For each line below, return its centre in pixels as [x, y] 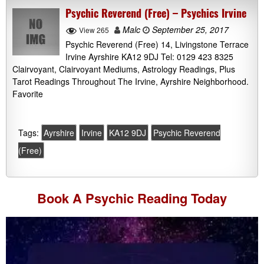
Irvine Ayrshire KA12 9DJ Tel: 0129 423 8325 [149, 56]
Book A [61, 198]
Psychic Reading [136, 198]
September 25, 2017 [189, 30]
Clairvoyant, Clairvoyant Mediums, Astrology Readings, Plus [124, 69]
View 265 [94, 30]
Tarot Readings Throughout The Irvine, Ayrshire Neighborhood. [131, 81]
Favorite [28, 93]
